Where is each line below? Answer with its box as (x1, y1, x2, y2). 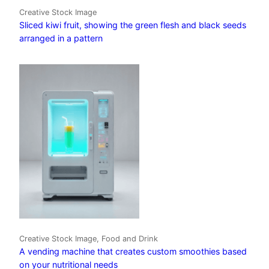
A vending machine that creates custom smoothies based (19, 246, 247, 257)
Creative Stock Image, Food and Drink (19, 234, 158, 244)
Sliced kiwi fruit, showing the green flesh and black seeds (19, 19, 246, 30)
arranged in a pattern (19, 32, 103, 43)
